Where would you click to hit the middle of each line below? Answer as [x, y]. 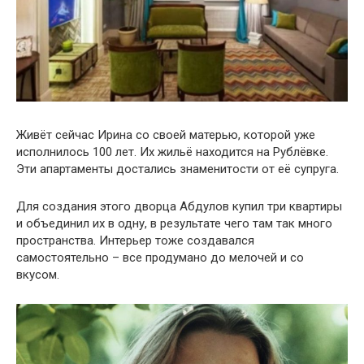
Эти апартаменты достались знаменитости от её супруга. [178, 169]
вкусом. [38, 275]
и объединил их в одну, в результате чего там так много [174, 224]
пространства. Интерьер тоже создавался [135, 241]
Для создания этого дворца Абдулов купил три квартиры [179, 207]
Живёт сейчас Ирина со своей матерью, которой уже [166, 135]
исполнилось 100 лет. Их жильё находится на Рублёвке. [172, 152]
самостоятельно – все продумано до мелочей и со [160, 258]
